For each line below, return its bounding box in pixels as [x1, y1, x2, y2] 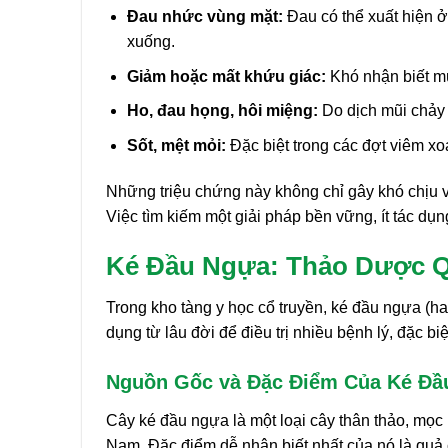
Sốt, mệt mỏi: [126, 136, 226, 154]
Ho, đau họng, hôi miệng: [126, 102, 318, 120]
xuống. [126, 33, 175, 51]
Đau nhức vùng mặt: [126, 8, 283, 26]
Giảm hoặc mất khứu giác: [126, 67, 326, 85]
